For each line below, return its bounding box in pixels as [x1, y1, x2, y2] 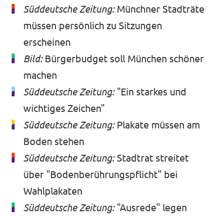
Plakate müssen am [117, 119, 200, 131]
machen [23, 70, 57, 81]
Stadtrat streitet [117, 152, 189, 164]
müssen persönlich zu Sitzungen [23, 20, 162, 32]
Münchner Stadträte [117, 3, 204, 15]
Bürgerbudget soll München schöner [45, 53, 204, 65]
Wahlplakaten [23, 185, 82, 197]
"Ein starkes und [117, 86, 186, 98]
